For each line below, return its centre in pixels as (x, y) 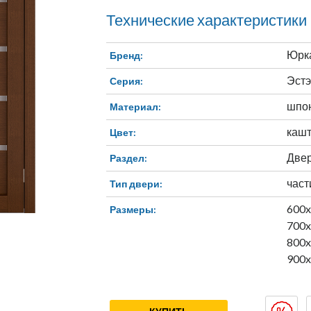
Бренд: (126, 56)
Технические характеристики (207, 20)
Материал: (135, 107)
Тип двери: (136, 184)
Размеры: (133, 210)
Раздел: (128, 158)
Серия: (126, 81)
